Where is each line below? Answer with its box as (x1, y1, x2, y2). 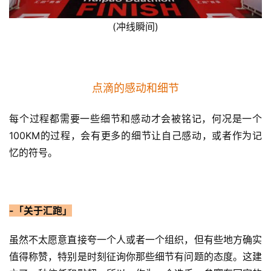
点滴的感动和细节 (92, 81, 179, 94)
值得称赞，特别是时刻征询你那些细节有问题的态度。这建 (9, 250, 262, 263)
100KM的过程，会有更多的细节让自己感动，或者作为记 (9, 129, 262, 142)
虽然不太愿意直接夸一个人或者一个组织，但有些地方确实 (9, 233, 262, 246)
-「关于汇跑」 (9, 204, 72, 217)
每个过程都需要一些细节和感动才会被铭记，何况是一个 (9, 112, 262, 125)
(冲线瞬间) (113, 20, 158, 33)
